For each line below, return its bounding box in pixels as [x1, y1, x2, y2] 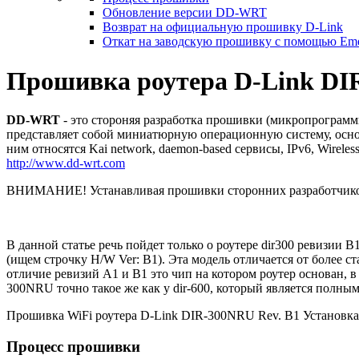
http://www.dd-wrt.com [6, 156, 125, 171]
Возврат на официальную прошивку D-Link [103, 20, 343, 34]
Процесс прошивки [6, 337, 140, 355]
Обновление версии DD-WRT [103, 6, 267, 20]
